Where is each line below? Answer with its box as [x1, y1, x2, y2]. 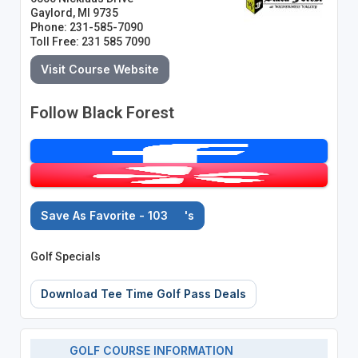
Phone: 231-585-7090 [30, 21, 143, 34]
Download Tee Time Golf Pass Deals [40, 287, 246, 301]
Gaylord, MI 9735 [30, 6, 118, 20]
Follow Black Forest [30, 103, 174, 123]
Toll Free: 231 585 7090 [30, 35, 150, 49]
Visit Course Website [40, 62, 159, 77]
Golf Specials [30, 250, 101, 264]
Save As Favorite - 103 [40, 209, 171, 223]
